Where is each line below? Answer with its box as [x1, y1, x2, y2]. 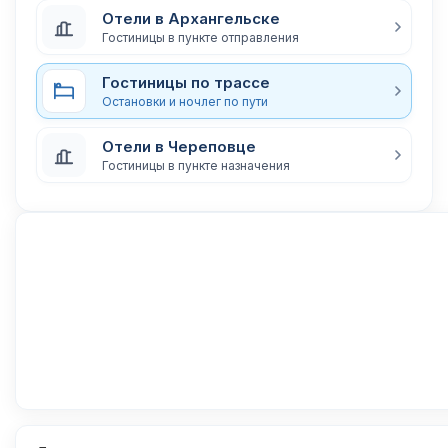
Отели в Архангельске [102, 8, 280, 28]
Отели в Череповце [102, 136, 256, 156]
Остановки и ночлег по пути [102, 93, 268, 109]
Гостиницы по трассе [102, 72, 270, 92]
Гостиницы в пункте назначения [102, 157, 290, 173]
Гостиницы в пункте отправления [102, 29, 299, 45]
